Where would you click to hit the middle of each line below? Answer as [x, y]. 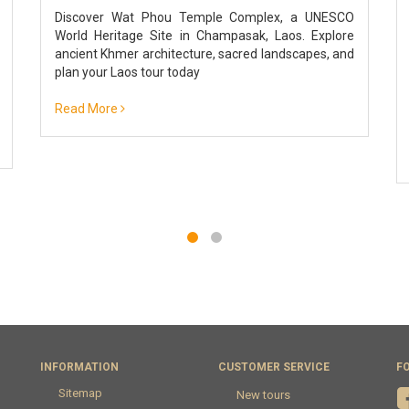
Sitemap [80, 393]
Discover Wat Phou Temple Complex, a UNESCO [204, 17]
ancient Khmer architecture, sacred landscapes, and [204, 53]
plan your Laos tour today [127, 72]
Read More [88, 108]
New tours [263, 394]
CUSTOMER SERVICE [274, 367]
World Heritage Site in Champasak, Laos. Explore [204, 35]
